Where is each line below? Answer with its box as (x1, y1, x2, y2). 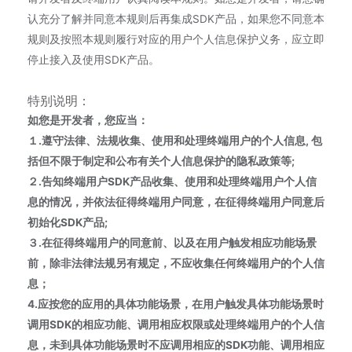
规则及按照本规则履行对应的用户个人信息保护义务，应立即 (27, 33, 324, 46)
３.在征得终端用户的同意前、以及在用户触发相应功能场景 (27, 236, 317, 249)
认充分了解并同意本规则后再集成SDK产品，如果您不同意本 (27, 13, 324, 25)
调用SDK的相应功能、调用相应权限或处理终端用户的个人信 (27, 318, 324, 331)
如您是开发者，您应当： (27, 114, 148, 126)
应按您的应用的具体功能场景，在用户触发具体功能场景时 (38, 298, 324, 310)
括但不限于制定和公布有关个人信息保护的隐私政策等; (27, 155, 295, 167)
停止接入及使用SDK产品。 (27, 53, 159, 66)
